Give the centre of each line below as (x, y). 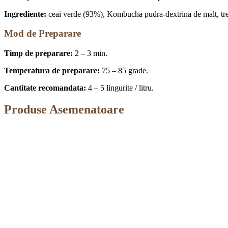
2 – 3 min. (90, 53)
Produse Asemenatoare (64, 110)
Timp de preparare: (38, 53)
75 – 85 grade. (124, 71)
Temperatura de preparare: (52, 71)
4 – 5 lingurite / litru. (120, 88)
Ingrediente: (25, 14)
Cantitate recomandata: (45, 88)
